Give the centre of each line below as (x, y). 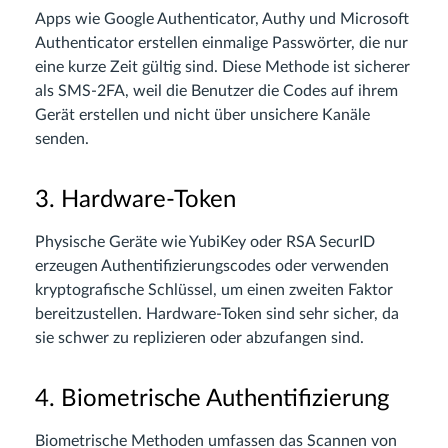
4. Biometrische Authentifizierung (212, 399)
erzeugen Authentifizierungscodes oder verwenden (212, 266)
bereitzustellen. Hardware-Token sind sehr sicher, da (217, 314)
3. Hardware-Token (135, 200)
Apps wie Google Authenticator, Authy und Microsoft (222, 19)
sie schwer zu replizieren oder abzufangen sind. (199, 338)
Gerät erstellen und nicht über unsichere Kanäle (202, 115)
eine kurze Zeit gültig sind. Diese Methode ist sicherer (222, 67)
